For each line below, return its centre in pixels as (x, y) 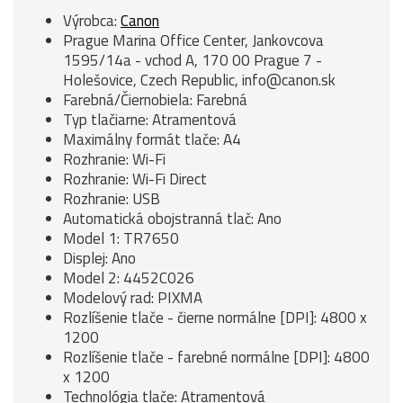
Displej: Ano (99, 258)
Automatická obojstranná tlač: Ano (172, 219)
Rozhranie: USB (112, 199)
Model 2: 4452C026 (129, 278)
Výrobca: (92, 21)
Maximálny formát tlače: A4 (152, 139)
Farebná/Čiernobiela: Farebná (155, 100)
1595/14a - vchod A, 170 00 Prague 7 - (193, 60)
